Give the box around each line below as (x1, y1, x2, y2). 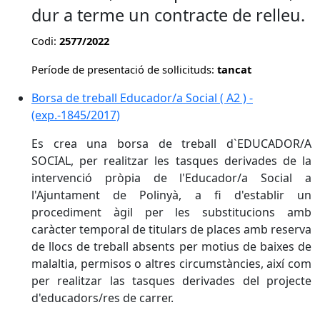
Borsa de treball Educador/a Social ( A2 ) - (31, 90, 253, 106)
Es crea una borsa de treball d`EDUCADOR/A (31, 136, 311, 151)
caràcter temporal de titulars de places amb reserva (31, 221, 311, 237)
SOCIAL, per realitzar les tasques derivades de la (31, 153, 311, 169)
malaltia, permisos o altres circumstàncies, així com (31, 256, 311, 271)
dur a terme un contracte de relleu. (31, 4, 305, 26)
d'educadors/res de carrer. (31, 290, 174, 306)
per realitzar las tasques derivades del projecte (31, 273, 311, 289)
